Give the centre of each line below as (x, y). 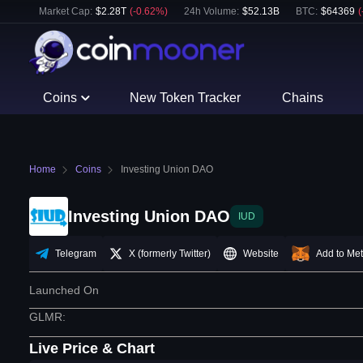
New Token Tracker (186, 98)
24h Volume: (211, 11)
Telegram (76, 254)
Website (261, 254)
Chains (302, 98)
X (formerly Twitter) (170, 254)
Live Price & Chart (92, 349)
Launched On (64, 290)
